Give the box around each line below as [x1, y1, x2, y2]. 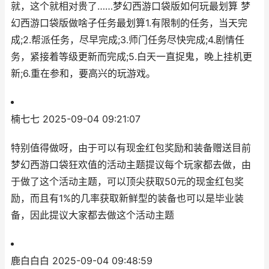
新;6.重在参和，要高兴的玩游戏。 [11, 68, 156, 79]
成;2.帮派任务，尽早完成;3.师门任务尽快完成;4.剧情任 [11, 34, 244, 46]
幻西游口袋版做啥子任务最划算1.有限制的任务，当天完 [11, 17, 247, 29]
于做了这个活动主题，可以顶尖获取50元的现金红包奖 [11, 176, 244, 187]
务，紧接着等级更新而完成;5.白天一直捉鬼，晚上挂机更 [11, 51, 252, 62]
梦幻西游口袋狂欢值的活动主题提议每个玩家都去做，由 [11, 159, 251, 171]
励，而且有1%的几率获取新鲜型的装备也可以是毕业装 [11, 193, 244, 204]
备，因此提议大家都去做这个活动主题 [11, 210, 174, 221]
